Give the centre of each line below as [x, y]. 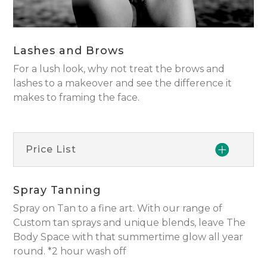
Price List [51, 149]
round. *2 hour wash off [70, 251]
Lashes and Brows [69, 51]
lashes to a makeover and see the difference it [123, 83]
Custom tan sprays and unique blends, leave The [130, 223]
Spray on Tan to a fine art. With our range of [118, 208]
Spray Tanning [58, 190]
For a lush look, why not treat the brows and [119, 69]
